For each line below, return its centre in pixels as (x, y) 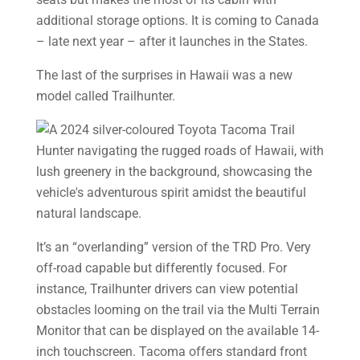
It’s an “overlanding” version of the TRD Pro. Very (173, 247)
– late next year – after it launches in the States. (172, 41)
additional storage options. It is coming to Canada (177, 20)
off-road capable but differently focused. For (161, 268)
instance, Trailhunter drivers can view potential (167, 289)
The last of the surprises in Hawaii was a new (164, 75)
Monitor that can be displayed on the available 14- (177, 331)
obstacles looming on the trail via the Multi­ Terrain (178, 310)
